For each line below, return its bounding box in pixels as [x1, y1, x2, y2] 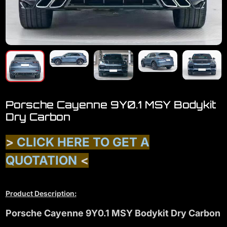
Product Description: [5, 188, 77, 198]
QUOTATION [5, 153, 77, 168]
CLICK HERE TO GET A [16, 134, 149, 149]
